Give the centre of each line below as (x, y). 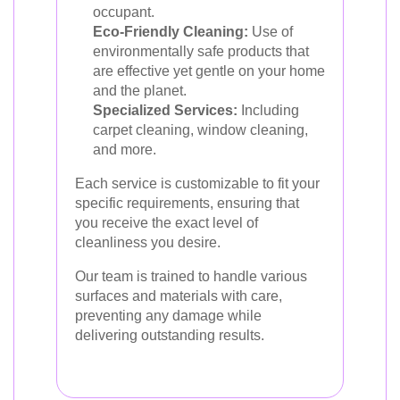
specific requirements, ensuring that (187, 203)
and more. (125, 150)
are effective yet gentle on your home (209, 71)
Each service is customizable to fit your (197, 183)
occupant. (124, 12)
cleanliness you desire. (148, 242)
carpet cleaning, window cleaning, (200, 130)
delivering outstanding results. (170, 335)
